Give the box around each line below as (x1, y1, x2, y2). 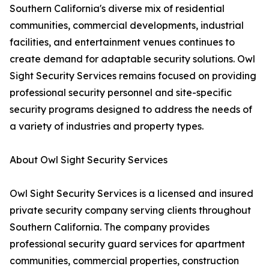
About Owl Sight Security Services (10, 154, 168, 166)
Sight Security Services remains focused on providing (10, 70, 256, 82)
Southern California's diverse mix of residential (10, 2, 225, 14)
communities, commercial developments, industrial (10, 19, 244, 31)
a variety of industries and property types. (10, 120, 204, 132)
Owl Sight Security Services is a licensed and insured (10, 187, 253, 199)
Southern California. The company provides (10, 221, 210, 233)
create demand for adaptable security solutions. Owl (10, 53, 255, 65)
